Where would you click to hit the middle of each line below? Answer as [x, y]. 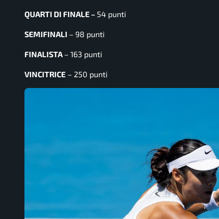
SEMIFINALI [47, 34]
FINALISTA [44, 54]
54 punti [111, 14]
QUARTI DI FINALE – [61, 14]
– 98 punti [87, 34]
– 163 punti [83, 54]
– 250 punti [88, 74]
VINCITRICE [45, 74]
